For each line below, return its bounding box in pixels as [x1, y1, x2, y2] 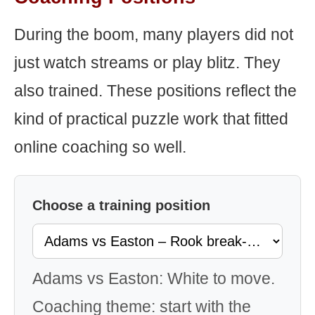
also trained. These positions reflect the [14, 82, 297, 100]
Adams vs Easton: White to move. [32, 269, 275, 288]
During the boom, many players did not [14, 25, 293, 44]
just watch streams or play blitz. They [14, 53, 281, 72]
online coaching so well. [14, 138, 186, 156]
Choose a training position [32, 198, 210, 213]
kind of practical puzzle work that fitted [14, 110, 288, 128]
